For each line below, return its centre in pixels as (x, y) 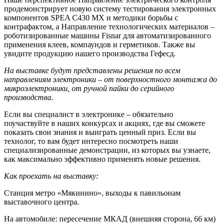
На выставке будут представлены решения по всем (92, 70)
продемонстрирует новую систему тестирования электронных (110, 8)
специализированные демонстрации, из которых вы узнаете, (107, 150)
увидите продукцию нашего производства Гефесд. (90, 53)
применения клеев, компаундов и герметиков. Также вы (100, 44)
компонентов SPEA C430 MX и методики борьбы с (91, 17)
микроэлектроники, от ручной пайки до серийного (89, 88)
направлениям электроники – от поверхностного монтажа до (111, 79)
